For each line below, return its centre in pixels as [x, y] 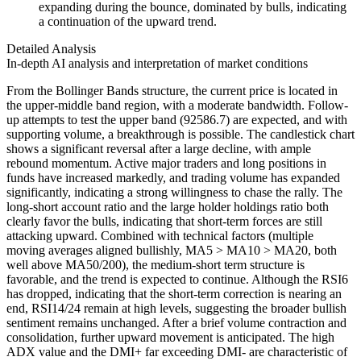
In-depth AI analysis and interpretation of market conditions [157, 64]
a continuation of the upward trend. [128, 22]
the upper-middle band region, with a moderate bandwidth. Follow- [177, 106]
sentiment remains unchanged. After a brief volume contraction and [176, 323]
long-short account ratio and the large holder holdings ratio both [168, 207]
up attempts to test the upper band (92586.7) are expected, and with [177, 120]
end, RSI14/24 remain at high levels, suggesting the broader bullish [176, 309]
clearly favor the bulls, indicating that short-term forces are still [164, 222]
